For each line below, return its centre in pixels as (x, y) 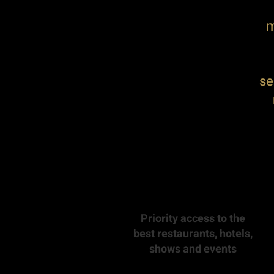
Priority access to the (193, 219)
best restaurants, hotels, (193, 234)
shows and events (193, 249)
